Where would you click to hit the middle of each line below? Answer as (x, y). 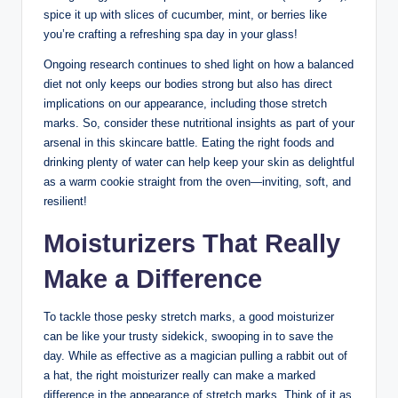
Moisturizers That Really (192, 244)
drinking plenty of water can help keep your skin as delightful (199, 163)
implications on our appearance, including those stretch (185, 104)
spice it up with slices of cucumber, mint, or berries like (185, 15)
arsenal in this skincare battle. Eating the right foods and (189, 143)
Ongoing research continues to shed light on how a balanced (199, 65)
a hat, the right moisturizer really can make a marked (179, 376)
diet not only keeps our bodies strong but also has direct (188, 84)
